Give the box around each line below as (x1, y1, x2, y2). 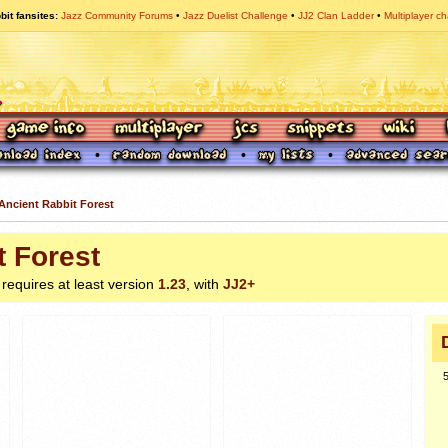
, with (186, 275, 223, 292)
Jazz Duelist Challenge (183, 10, 288, 21)
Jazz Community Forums (61, 10, 173, 21)
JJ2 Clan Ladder (298, 10, 374, 21)
